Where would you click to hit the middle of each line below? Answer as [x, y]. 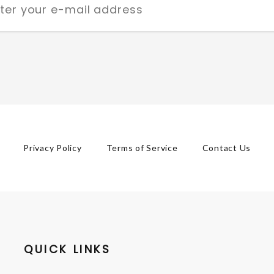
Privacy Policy [53, 148]
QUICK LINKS [67, 250]
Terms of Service [142, 148]
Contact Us [226, 148]
